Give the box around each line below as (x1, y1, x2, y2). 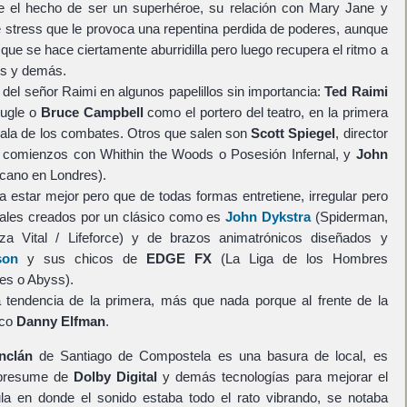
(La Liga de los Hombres (211, 250, 388, 266)
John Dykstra (225, 208, 311, 224)
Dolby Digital (73, 369, 157, 385)
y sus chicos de (18, 250, 146, 266)
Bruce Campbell (40, 104, 144, 120)
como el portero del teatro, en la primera (143, 104, 388, 120)
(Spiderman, (310, 208, 388, 224)
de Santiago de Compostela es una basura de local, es (32, 348, 388, 364)
